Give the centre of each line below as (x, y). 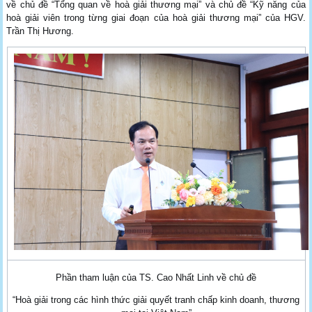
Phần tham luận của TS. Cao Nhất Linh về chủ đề (156, 277)
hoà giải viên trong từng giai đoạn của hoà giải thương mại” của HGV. (156, 17)
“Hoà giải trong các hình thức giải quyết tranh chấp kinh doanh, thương (156, 299)
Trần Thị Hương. (40, 31)
